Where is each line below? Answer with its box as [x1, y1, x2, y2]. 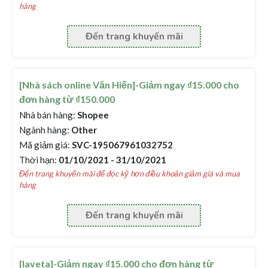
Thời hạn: [19, 154, 57, 165]
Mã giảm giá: [19, 139, 71, 150]
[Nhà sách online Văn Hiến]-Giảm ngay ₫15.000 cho [19, 79, 240, 90]
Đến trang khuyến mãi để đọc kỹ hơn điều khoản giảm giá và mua [19, 169, 240, 178]
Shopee [75, 109, 109, 120]
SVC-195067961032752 [70, 139, 173, 150]
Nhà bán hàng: [19, 109, 76, 120]
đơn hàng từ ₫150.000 [19, 93, 115, 105]
